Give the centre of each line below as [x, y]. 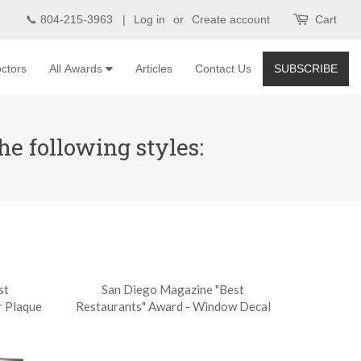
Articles [154, 68]
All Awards [77, 68]
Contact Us [223, 68]
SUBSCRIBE [306, 68]
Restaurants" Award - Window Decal [173, 306]
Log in [149, 19]
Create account [231, 19]
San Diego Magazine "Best [173, 289]
